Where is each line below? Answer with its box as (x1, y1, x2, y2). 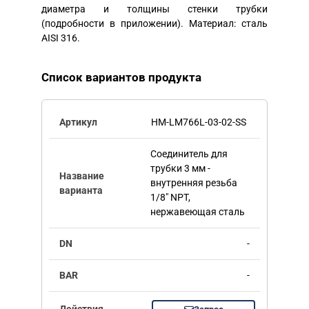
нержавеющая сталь (150, 206, 245, 218)
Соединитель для (150, 148, 228, 160)
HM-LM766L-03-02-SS (151, 117, 246, 128)
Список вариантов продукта (41, 70, 201, 85)
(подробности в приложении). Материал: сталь (41, 18, 268, 30)
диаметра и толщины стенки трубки (41, 3, 268, 15)
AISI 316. (41, 32, 80, 44)
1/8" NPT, (150, 192, 190, 203)
